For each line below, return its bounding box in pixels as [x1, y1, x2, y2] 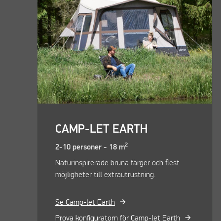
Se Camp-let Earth [55, 199, 115, 207]
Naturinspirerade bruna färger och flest [55, 159, 180, 168]
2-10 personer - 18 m [55, 144, 125, 152]
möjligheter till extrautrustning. [55, 171, 155, 180]
